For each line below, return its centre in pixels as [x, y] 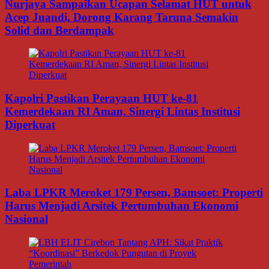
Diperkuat [30, 124]
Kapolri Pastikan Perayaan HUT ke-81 [101, 98]
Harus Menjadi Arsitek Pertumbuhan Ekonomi [122, 206]
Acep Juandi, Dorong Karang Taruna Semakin [122, 17]
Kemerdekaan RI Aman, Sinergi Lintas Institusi [122, 111]
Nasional [26, 219]
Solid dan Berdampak [59, 30]
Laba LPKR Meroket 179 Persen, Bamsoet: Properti [134, 193]
